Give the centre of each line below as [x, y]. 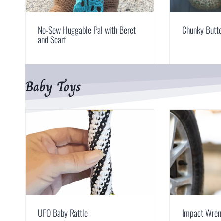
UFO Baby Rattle [63, 212]
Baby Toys [53, 86]
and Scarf [52, 39]
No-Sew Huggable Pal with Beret [87, 29]
